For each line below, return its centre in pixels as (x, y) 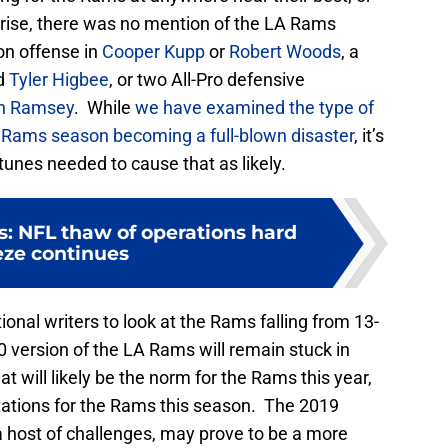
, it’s (369, 136)
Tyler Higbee (59, 80)
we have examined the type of (254, 108)
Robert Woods (285, 52)
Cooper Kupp (153, 52)
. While (104, 108)
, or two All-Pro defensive (207, 80)
